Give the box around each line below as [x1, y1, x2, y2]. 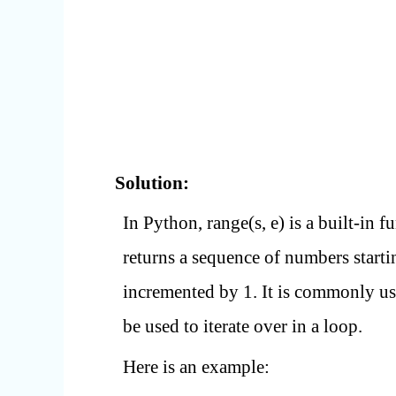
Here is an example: [122, 355, 270, 377]
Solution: [114, 171, 189, 194]
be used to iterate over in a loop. [122, 316, 362, 338]
